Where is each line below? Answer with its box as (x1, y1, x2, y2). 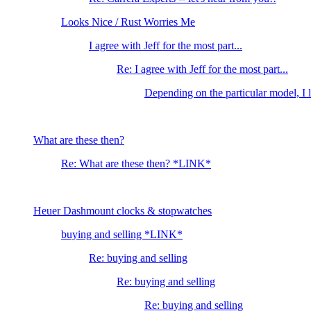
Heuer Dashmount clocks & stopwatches (33, 205, 212, 217)
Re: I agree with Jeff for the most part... (117, 63, 288, 76)
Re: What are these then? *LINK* (61, 158, 211, 170)
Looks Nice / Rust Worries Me (61, 16, 195, 28)
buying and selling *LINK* (61, 228, 183, 241)
